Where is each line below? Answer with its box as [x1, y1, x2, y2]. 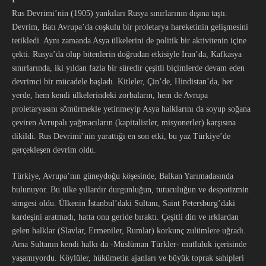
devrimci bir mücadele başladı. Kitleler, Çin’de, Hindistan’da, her [12, 77, 233, 86]
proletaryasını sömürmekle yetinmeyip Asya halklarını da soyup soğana [12, 104, 251, 113]
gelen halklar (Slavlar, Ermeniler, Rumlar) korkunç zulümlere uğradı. [12, 226, 246, 235]
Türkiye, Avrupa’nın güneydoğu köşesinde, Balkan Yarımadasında [12, 172, 233, 180]
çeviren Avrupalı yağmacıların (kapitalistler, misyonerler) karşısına [12, 118, 236, 127]
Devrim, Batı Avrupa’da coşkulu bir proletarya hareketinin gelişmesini [12, 23, 248, 31]
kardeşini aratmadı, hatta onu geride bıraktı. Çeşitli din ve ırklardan [12, 213, 239, 221]
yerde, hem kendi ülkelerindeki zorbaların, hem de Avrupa [12, 91, 208, 100]
